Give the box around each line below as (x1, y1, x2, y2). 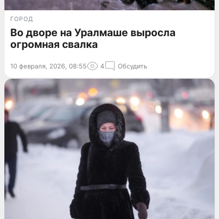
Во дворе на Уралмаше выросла (10, 26, 175, 39)
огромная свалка (10, 38, 98, 51)
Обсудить (118, 62, 147, 70)
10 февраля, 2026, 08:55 (10, 62, 87, 70)
